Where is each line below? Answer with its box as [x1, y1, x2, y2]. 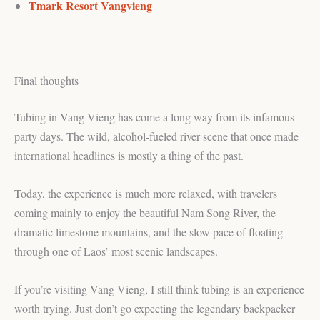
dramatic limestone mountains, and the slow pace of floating [14, 224, 283, 239]
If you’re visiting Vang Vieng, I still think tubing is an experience [14, 281, 304, 296]
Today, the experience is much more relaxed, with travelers [14, 185, 277, 201]
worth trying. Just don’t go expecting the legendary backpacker [14, 300, 295, 316]
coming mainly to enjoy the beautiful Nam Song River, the [14, 204, 276, 220]
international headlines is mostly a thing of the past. [14, 148, 244, 164]
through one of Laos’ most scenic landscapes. [14, 243, 218, 259]
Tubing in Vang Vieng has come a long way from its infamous [14, 109, 294, 125]
